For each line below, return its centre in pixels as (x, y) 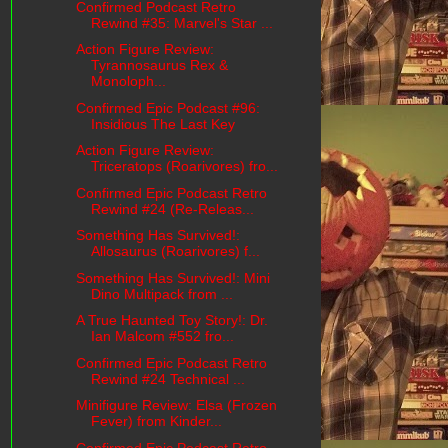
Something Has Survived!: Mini (172, 277)
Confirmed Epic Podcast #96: (167, 107)
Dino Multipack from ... (161, 293)
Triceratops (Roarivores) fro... (184, 166)
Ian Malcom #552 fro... (162, 336)
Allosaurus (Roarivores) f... (175, 251)
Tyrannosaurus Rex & (159, 65)
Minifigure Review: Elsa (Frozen (176, 405)
